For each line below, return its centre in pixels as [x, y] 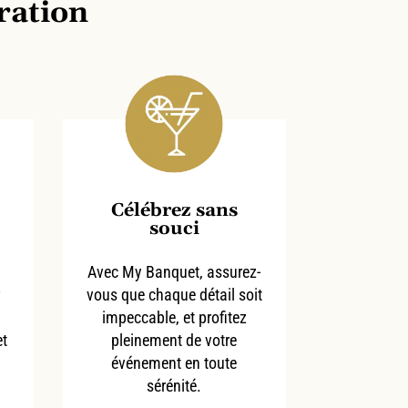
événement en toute [174, 362]
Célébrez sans [174, 210]
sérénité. [174, 385]
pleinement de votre [174, 340]
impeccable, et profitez [174, 317]
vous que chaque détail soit [174, 294]
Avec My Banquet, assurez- [174, 271]
